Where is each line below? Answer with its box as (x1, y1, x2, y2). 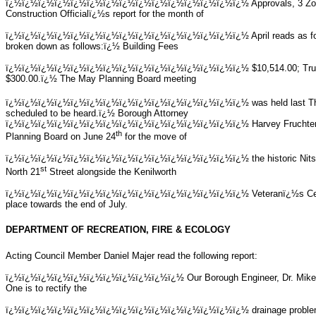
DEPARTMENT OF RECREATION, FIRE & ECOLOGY (6, 224, 231, 236)
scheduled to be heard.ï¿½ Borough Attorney (6, 108, 188, 119)
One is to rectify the (6, 282, 87, 293)
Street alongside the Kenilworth (47, 166, 176, 177)
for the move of (122, 131, 187, 142)
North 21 (6, 166, 40, 177)
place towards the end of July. (6, 198, 128, 209)
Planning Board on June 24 (6, 131, 116, 142)
